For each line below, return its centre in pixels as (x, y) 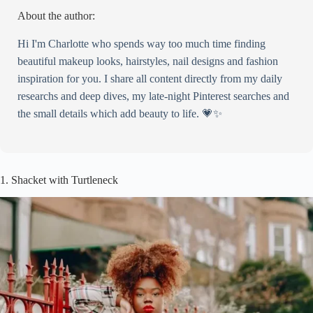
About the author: (56, 16)
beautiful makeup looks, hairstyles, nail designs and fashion (148, 61)
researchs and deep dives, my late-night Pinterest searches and (153, 96)
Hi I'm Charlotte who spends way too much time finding (141, 44)
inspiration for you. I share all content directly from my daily (150, 79)
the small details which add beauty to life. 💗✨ (120, 114)
